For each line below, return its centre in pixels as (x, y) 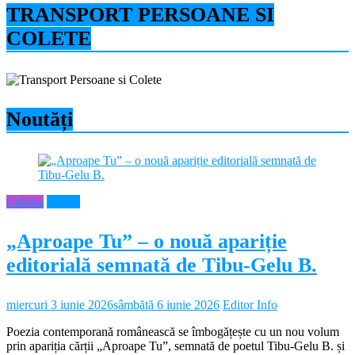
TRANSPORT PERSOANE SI (140, 15)
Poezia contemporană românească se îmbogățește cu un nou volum (173, 332)
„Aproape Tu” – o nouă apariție (147, 242)
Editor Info (250, 305)
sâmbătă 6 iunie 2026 (166, 305)
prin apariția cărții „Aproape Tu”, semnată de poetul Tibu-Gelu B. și (176, 346)
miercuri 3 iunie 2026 (60, 305)
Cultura (25, 202)
